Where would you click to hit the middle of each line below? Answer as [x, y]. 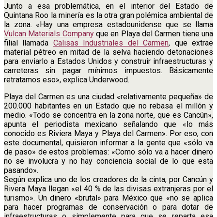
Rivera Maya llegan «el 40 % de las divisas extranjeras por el [108, 188]
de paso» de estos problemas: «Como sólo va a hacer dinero [108, 152]
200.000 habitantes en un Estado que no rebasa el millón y [108, 106]
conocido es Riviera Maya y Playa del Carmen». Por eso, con [108, 133]
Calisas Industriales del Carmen [111, 43]
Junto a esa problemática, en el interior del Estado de [108, 6]
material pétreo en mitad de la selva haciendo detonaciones [108, 52]
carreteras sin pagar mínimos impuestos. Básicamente [108, 70]
